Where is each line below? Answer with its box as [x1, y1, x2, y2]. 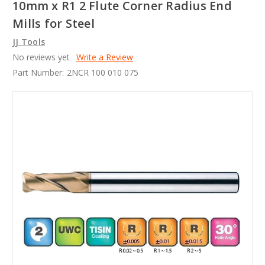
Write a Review [76, 51, 133, 63]
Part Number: [12, 67, 64, 79]
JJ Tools [12, 36, 45, 48]
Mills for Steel [12, 15, 95, 32]
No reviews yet [12, 51, 70, 63]
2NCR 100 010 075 [66, 67, 138, 79]
